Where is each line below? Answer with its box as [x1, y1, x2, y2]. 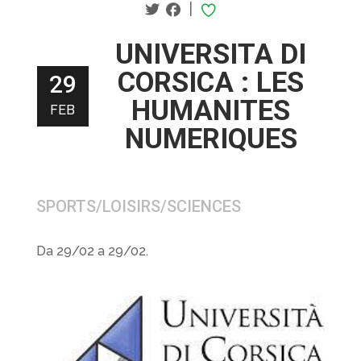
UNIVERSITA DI [115, 37, 307, 71]
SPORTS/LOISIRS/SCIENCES [35, 196, 241, 216]
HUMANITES [131, 93, 291, 127]
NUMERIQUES [124, 122, 297, 156]
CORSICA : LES [118, 65, 305, 99]
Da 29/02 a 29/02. [35, 243, 148, 259]
